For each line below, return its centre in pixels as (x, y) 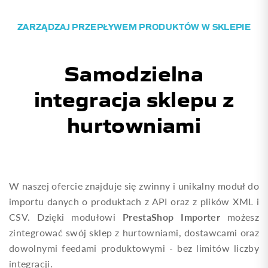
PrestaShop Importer (171, 217)
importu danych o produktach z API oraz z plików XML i (134, 201)
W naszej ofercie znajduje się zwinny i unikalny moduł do (134, 186)
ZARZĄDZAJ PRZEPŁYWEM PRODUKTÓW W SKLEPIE (134, 26)
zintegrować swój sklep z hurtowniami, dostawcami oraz (134, 232)
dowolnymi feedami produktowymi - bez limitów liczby (134, 248)
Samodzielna (134, 72)
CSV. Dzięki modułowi (66, 217)
